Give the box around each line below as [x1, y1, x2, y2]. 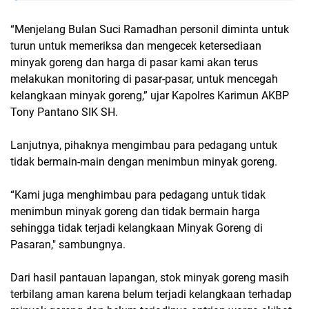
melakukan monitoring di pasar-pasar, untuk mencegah [10, 72, 278, 86]
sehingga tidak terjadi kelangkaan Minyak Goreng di [10, 221, 263, 235]
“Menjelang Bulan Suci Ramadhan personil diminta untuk [10, 23, 289, 36]
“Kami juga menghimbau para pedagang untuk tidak [10, 188, 266, 201]
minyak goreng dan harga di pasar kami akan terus [10, 56, 258, 69]
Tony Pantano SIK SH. [10, 106, 118, 119]
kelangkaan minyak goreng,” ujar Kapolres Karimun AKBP [10, 89, 289, 102]
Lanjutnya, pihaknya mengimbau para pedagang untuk [10, 139, 277, 152]
